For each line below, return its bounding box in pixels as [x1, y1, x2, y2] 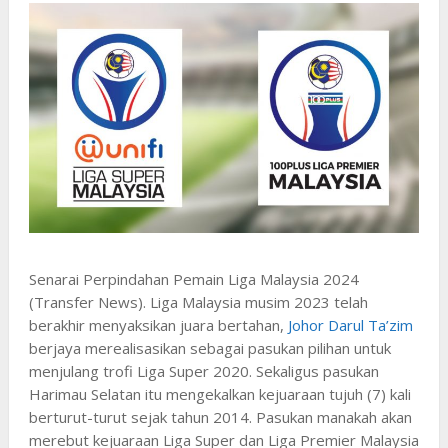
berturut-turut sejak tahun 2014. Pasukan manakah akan [28, 406, 412, 427]
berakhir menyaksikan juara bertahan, [28, 314, 288, 335]
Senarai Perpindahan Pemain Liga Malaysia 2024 [28, 268, 359, 289]
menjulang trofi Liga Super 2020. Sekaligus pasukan [28, 360, 379, 381]
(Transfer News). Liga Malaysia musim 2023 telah [28, 291, 368, 312]
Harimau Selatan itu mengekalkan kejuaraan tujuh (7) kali [28, 383, 411, 404]
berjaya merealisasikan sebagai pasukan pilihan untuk [28, 337, 391, 358]
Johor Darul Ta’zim [287, 314, 413, 335]
